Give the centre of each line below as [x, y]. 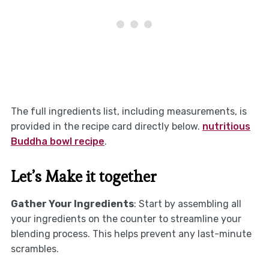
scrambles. [35, 249]
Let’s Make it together [83, 176]
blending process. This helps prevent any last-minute [131, 234]
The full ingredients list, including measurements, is [128, 111]
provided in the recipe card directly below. [106, 126]
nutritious [226, 126]
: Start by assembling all [187, 204]
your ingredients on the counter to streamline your [126, 219]
